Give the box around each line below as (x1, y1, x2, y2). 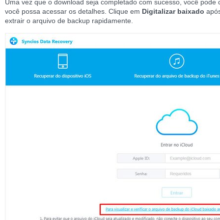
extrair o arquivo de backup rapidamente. (5, 16, 133, 25)
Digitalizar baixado (142, 7, 206, 15)
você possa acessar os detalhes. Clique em (5, 7, 142, 15)
